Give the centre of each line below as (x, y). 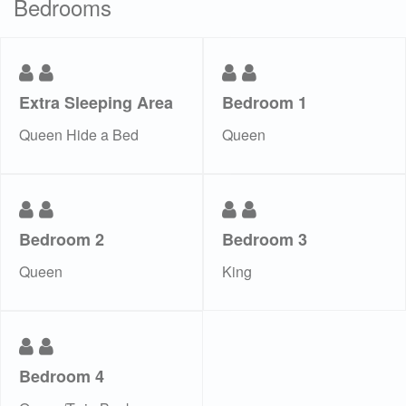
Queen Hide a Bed (79, 135)
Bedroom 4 (62, 377)
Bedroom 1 (265, 103)
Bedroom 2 (62, 240)
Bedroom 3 (265, 240)
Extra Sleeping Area (96, 103)
